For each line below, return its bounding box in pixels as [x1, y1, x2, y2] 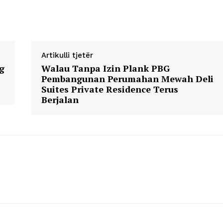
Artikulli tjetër [41, 51, 94, 60]
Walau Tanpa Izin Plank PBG [41, 62, 170, 75]
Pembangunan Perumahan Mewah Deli [41, 73, 214, 85]
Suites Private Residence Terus [41, 83, 179, 96]
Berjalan [41, 94, 79, 106]
